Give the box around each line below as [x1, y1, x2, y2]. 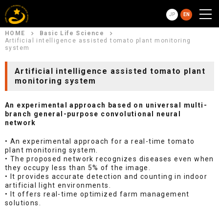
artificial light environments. [5, 181, 111, 189]
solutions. [5, 199, 42, 207]
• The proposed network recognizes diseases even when [5, 155, 214, 163]
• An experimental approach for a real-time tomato [5, 137, 195, 145]
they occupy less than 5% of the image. [5, 164, 151, 172]
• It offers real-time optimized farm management [5, 190, 190, 198]
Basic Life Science [40, 30, 105, 37]
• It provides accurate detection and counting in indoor [5, 173, 207, 180]
